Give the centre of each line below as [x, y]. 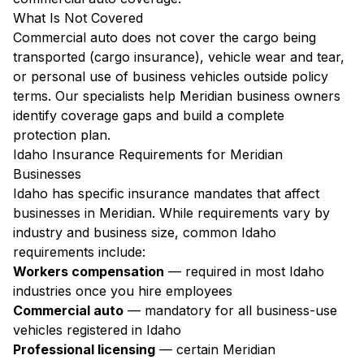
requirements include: [79, 252]
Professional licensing [84, 349]
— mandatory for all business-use [230, 310]
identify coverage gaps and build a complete [149, 115]
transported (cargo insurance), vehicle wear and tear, [179, 57]
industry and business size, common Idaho [145, 232]
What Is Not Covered [78, 18]
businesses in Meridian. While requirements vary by [171, 213]
